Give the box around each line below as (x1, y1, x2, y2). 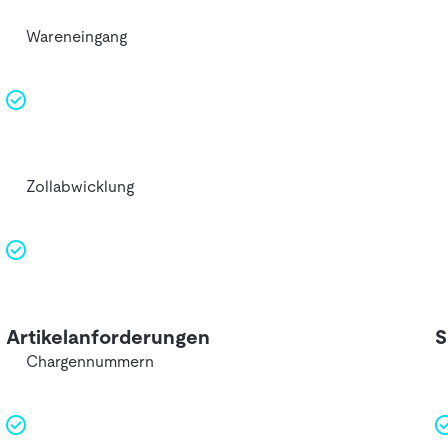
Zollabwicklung (25, 176, 134, 196)
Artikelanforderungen (5, 325, 210, 348)
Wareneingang (25, 26, 127, 46)
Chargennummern (25, 351, 154, 371)
